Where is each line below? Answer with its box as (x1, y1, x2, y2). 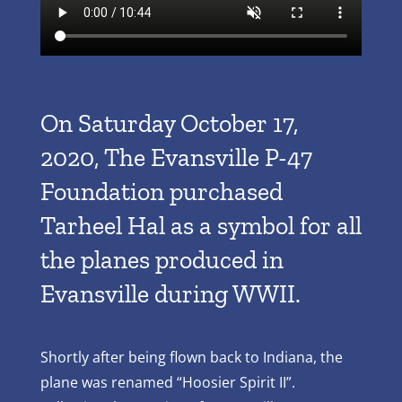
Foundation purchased (39, 176, 283, 206)
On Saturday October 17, (39, 108, 299, 138)
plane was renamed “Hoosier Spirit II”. (39, 372, 295, 393)
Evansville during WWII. (39, 278, 301, 309)
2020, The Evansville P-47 (39, 142, 312, 172)
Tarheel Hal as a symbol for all (39, 210, 362, 240)
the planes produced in (39, 244, 284, 275)
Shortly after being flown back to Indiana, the (39, 347, 343, 368)
